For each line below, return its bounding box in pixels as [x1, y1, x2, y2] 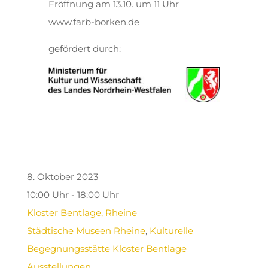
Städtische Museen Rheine [26, 224, 145, 236]
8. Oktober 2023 [26, 170, 98, 182]
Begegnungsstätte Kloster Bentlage [26, 242, 187, 254]
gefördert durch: [48, 43, 121, 55]
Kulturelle [149, 224, 193, 236]
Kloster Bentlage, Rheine [26, 206, 137, 218]
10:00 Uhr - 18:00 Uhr [26, 188, 119, 200]
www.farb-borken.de [48, 16, 139, 28]
